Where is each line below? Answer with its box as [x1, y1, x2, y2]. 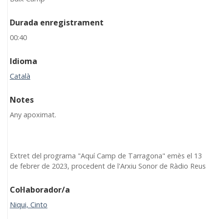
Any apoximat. [10, 109, 58, 119]
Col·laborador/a [10, 184, 70, 195]
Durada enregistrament [10, 17, 104, 28]
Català [10, 71, 30, 81]
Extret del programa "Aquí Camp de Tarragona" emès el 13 [10, 151, 202, 160]
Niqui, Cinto [10, 199, 47, 209]
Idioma [10, 55, 37, 66]
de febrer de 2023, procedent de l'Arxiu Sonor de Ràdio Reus [10, 161, 206, 171]
